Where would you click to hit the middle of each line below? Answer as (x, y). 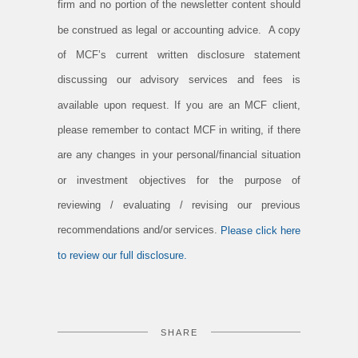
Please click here (261, 230)
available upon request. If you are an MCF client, (179, 105)
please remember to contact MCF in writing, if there (179, 130)
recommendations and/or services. (139, 230)
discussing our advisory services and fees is (179, 80)
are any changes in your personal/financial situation (179, 155)
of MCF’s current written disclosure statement (179, 55)
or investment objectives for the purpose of (179, 180)
